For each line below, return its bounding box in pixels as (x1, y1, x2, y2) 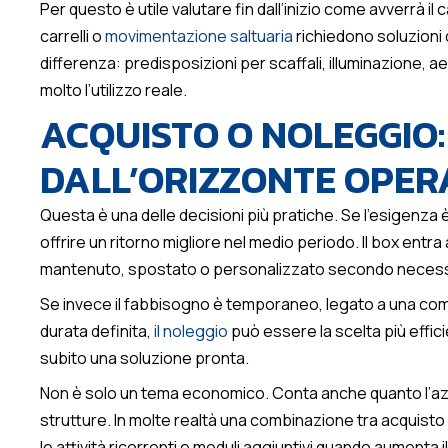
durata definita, (40, 320, 154, 343)
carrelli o (40, 25, 105, 48)
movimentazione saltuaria (105, 25, 293, 48)
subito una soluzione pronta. (40, 347, 249, 370)
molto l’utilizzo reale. (40, 79, 187, 102)
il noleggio (154, 320, 228, 343)
